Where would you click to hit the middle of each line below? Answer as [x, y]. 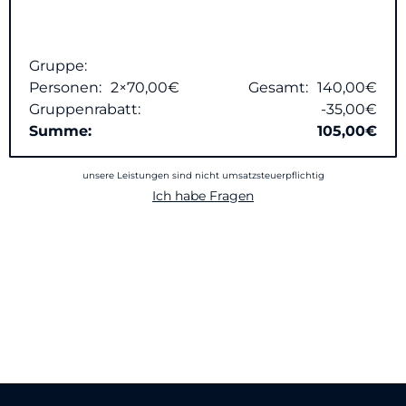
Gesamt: [278, 88]
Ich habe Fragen [203, 196]
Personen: [65, 88]
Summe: [60, 131]
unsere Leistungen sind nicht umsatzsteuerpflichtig [203, 176]
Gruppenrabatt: [85, 110]
